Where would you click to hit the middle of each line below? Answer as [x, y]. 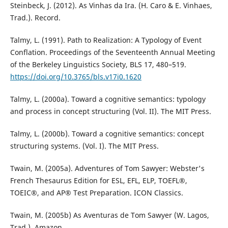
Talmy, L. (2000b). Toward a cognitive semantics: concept [107, 134]
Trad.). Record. [35, 18]
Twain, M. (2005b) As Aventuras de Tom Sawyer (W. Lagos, [109, 215]
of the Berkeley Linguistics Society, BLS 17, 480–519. [98, 65]
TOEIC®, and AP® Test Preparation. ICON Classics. [96, 193]
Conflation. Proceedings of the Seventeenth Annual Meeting [112, 52]
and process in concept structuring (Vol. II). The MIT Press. [110, 111]
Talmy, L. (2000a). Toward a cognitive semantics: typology [108, 99]
